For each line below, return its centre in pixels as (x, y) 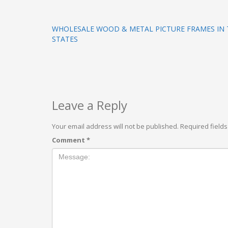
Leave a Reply (90, 105)
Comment (69, 140)
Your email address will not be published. (115, 126)
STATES (65, 39)
